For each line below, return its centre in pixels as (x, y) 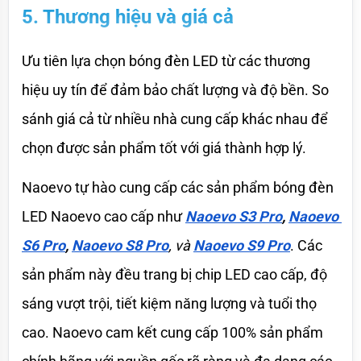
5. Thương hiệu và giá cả (128, 17)
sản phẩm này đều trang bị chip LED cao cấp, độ (174, 274)
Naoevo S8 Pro (120, 245)
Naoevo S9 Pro (242, 245)
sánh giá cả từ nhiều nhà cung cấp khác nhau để (175, 118)
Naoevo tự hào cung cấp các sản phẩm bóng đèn (178, 187)
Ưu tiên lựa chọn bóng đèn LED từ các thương (166, 60)
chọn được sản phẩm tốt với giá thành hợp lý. (164, 147)
